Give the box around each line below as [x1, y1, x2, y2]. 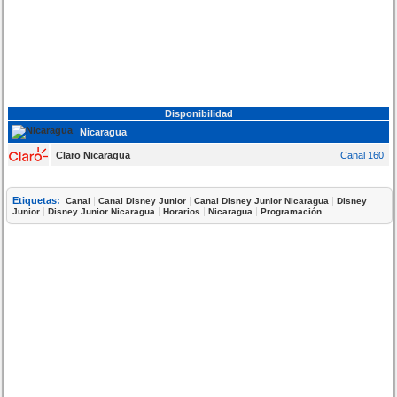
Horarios [163, 206, 201, 216]
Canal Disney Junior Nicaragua [194, 195, 330, 206]
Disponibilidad [164, 107, 233, 119]
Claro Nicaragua [56, 149, 130, 160]
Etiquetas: [12, 194, 64, 206]
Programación [261, 206, 323, 216]
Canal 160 [340, 149, 384, 160]
